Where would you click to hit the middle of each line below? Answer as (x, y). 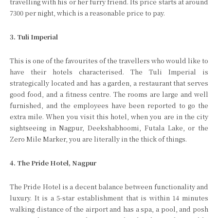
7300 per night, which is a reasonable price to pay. (87, 13)
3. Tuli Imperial (34, 37)
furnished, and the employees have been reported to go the (109, 105)
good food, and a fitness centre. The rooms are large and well (109, 94)
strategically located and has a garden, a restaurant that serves (109, 83)
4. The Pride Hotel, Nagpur (53, 163)
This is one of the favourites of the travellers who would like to (109, 61)
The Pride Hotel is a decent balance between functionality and (109, 187)
